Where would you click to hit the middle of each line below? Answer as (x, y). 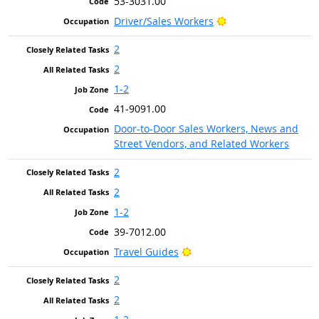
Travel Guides (146, 251)
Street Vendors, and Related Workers (201, 144)
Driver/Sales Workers (163, 21)
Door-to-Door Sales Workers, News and (206, 129)
